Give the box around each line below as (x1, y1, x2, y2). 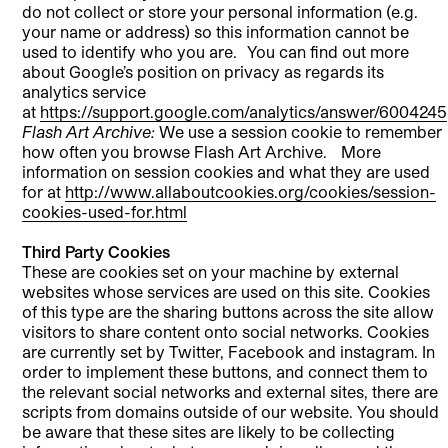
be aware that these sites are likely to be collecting (22, 421, 396, 441)
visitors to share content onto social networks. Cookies (22, 321, 430, 341)
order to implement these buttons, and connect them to (22, 361, 429, 381)
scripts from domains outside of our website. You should (22, 401, 440, 421)
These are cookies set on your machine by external (22, 261, 400, 281)
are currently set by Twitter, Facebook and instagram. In (22, 341, 436, 361)
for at (22, 181, 66, 201)
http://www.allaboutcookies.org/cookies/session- (65, 181, 437, 201)
